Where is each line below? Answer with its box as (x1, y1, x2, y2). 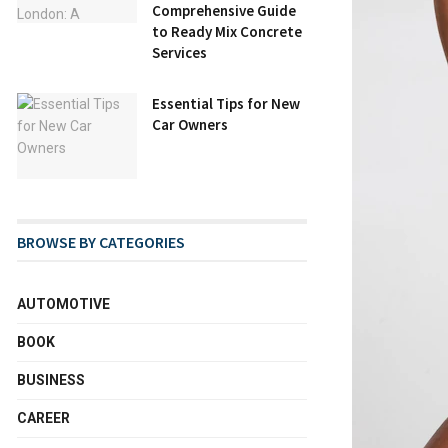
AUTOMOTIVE (17, 295, 110, 312)
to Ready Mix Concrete (152, 22, 302, 41)
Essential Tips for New (152, 94, 300, 113)
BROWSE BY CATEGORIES (17, 231, 185, 252)
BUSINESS (17, 371, 85, 388)
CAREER (17, 409, 70, 426)
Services (152, 43, 207, 62)
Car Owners (152, 115, 228, 134)
